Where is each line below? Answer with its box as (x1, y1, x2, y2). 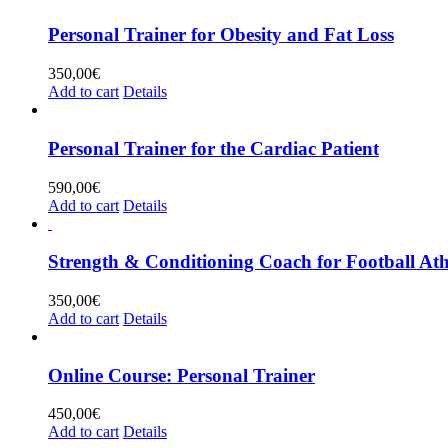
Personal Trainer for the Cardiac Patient (48, 137, 379, 159)
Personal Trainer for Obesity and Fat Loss (48, 24, 394, 46)
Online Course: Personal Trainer (48, 364, 315, 386)
